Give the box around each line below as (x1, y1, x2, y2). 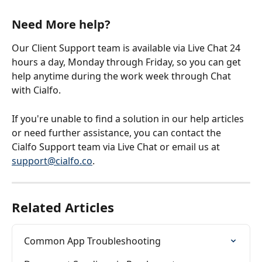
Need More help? (12, 16, 111, 33)
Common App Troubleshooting (24, 234, 161, 247)
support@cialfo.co (12, 154, 92, 167)
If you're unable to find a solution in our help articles (12, 112, 246, 125)
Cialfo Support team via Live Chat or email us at (12, 140, 222, 153)
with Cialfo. (12, 84, 61, 97)
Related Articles (12, 198, 114, 216)
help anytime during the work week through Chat (12, 70, 233, 83)
